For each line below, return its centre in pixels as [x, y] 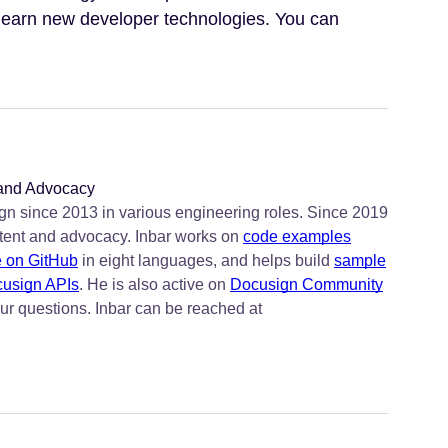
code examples [297, 236]
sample [360, 260]
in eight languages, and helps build [206, 260]
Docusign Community [306, 284]
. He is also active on [154, 284]
